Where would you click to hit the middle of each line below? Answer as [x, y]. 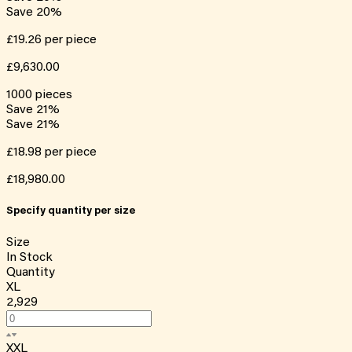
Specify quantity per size [71, 211]
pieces [54, 95]
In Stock [29, 258]
